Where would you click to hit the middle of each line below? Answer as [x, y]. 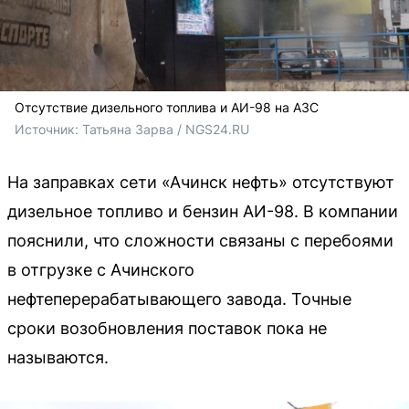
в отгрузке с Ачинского [101, 269]
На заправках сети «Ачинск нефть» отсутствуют [201, 182]
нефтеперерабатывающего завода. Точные [179, 299]
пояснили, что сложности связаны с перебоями [200, 240]
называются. [58, 357]
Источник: [48, 129]
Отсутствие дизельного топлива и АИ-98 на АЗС [167, 107]
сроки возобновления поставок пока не [167, 328]
